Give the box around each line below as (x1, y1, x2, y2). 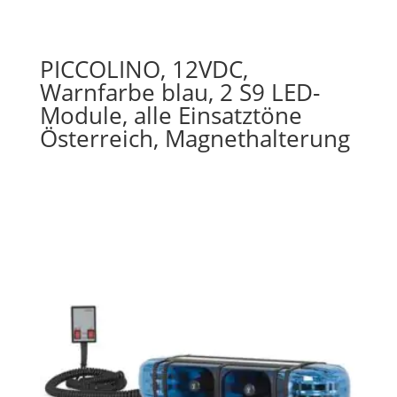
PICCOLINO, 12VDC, (39, 53, 248, 86)
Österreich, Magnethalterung (39, 122, 350, 155)
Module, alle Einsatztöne (39, 99, 302, 132)
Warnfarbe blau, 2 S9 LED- (39, 76, 320, 109)
